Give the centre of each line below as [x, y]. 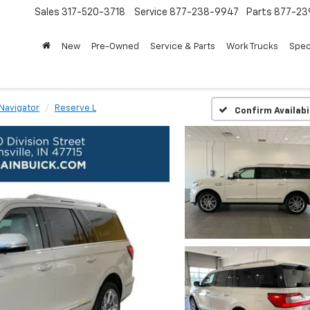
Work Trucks [252, 47]
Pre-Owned [115, 47]
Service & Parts [183, 47]
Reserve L [75, 108]
